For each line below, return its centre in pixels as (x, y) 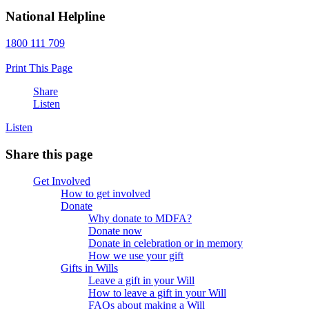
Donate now (115, 230)
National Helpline (55, 17)
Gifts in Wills (89, 268)
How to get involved (106, 193)
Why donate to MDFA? (140, 218)
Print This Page (39, 68)
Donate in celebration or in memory (166, 243)
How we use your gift (136, 255)
